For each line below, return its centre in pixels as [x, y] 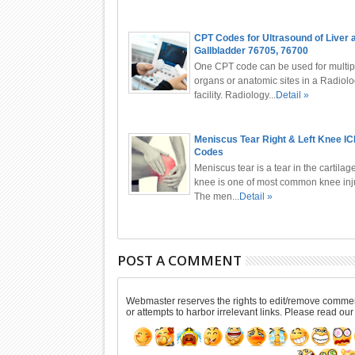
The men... [216, 197]
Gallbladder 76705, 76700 [251, 51]
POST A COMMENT [179, 260]
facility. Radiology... [235, 95]
